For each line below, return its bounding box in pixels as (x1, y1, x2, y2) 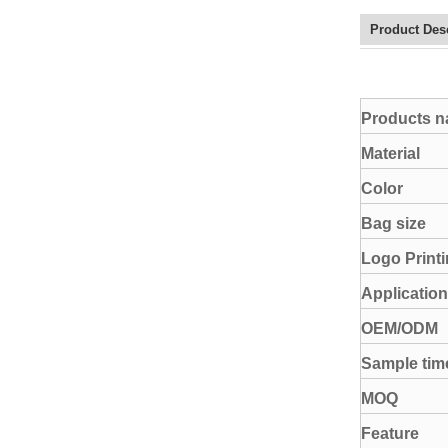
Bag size (361, 215, 426, 233)
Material (361, 145, 420, 163)
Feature (361, 425, 419, 443)
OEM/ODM (361, 320, 438, 338)
